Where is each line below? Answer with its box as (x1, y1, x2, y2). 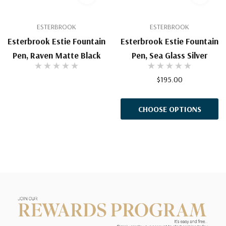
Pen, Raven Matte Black (12, 50, 101, 61)
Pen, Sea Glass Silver (132, 50, 207, 61)
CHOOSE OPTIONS (138, 104, 201, 115)
